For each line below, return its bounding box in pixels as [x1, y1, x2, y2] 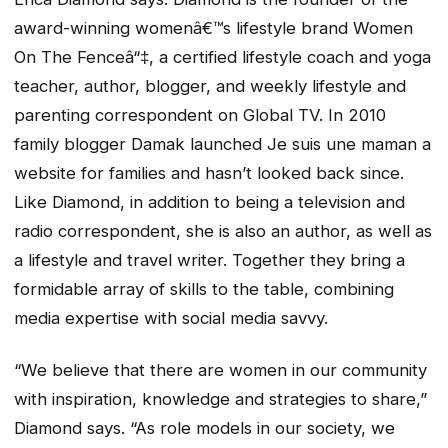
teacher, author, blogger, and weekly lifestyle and [14, 75, 406, 96]
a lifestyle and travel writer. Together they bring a [14, 249, 405, 270]
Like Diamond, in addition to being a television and [14, 191, 405, 212]
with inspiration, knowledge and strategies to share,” [14, 389, 427, 410]
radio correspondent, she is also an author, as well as [14, 220, 432, 241]
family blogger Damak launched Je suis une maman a [14, 133, 431, 154]
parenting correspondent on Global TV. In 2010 [14, 104, 386, 125]
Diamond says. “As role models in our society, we [14, 418, 395, 439]
